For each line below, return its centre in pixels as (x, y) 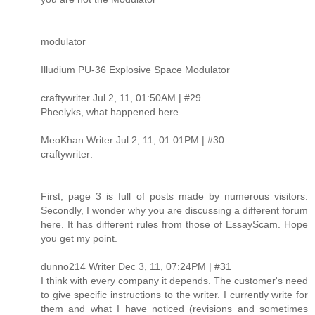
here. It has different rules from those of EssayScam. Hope (174, 224)
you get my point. (79, 238)
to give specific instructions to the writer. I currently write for (174, 294)
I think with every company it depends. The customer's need (174, 280)
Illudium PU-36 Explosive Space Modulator (135, 69)
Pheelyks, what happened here (110, 111)
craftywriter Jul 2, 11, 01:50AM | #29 (121, 97)
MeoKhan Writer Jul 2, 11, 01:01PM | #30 (133, 140)
